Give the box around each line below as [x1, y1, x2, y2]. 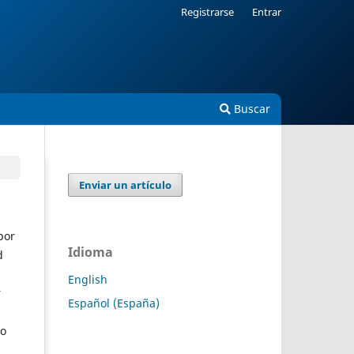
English [68, 271, 107, 287]
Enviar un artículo [79, 177, 172, 192]
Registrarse [181, 4, 235, 19]
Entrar [252, 4, 281, 19]
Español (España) [68, 295, 160, 311]
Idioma [68, 243, 113, 261]
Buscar [231, 100, 270, 116]
